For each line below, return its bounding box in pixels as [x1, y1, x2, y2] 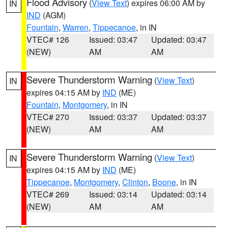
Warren [63, 21, 89, 33]
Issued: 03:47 [89, 34, 137, 45]
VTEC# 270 [26, 111, 69, 123]
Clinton [122, 176, 148, 188]
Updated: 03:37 [151, 111, 207, 123]
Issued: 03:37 [89, 111, 137, 123]
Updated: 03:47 [151, 34, 207, 45]
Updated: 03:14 [151, 188, 207, 200]
